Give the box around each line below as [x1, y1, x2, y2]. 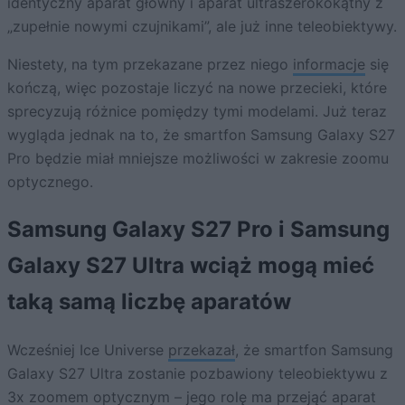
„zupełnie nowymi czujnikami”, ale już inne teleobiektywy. [7, 17, 397, 36]
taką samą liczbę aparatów [7, 288, 291, 316]
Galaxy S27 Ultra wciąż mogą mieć [7, 252, 374, 279]
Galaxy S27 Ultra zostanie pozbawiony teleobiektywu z [7, 364, 388, 382]
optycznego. [7, 173, 93, 192]
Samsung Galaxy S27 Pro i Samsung [7, 216, 390, 243]
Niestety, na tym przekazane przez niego [7, 55, 293, 74]
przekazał [168, 341, 235, 359]
